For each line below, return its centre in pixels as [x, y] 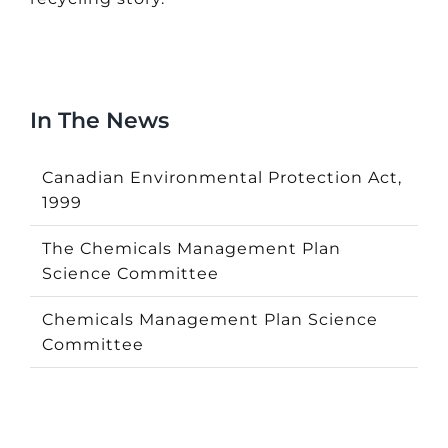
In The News [99, 120]
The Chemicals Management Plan [191, 249]
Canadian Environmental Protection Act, [221, 178]
